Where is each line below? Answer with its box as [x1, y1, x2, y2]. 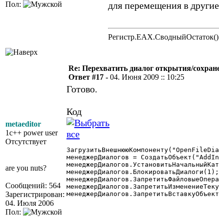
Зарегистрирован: [5, 190, 65, 198]
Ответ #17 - [68, 73, 110, 81]
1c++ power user [5, 129, 58, 137]
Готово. [66, 84, 97, 94]
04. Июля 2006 [5, 199, 54, 207]
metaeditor [5, 120, 41, 128]
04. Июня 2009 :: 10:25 [110, 73, 184, 81]
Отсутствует [5, 137, 46, 146]
